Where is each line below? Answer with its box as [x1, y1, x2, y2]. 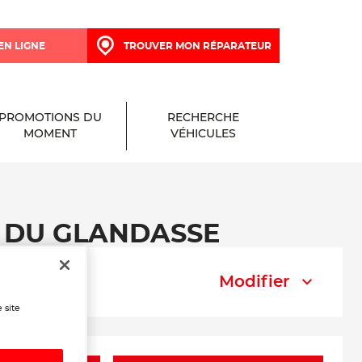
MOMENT [23, 128, 77, 140]
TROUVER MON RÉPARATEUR [123, 40, 271, 51]
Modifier [219, 274, 289, 290]
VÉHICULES [170, 128, 236, 140]
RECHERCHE [167, 112, 239, 124]
